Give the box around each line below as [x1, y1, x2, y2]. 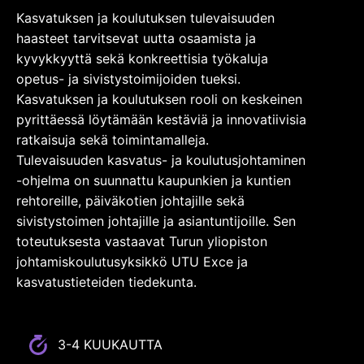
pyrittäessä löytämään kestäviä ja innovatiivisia [16, 111, 306, 128]
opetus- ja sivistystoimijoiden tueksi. [16, 71, 240, 88]
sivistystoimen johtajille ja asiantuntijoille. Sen [16, 213, 296, 230]
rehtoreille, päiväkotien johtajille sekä [16, 193, 245, 210]
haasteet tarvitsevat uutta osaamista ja [16, 30, 256, 47]
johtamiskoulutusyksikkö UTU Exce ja [16, 253, 248, 271]
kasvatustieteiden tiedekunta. [16, 274, 197, 291]
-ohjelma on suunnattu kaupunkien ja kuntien [16, 172, 291, 189]
